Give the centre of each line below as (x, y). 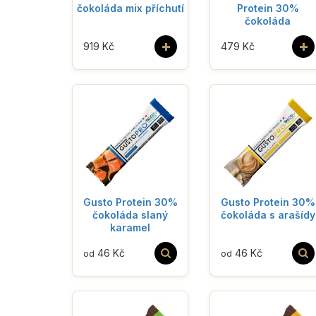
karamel (130, 227)
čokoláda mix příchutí (130, 8)
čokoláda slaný (130, 214)
